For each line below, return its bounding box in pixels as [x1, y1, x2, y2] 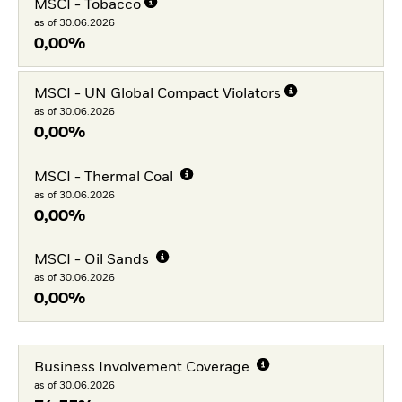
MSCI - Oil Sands [33, 253, 153, 268]
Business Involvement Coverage [33, 360, 253, 375]
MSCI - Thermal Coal [33, 170, 177, 185]
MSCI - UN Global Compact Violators [33, 86, 281, 101]
